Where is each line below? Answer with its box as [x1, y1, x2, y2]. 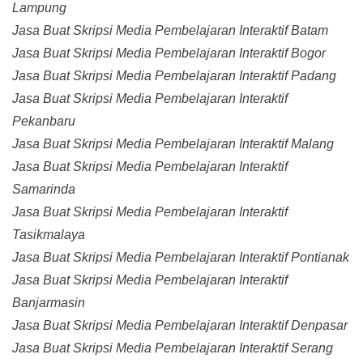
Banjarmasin [12, 296, 85, 310]
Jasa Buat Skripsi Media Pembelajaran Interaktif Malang [12, 137, 334, 152]
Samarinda [12, 182, 75, 197]
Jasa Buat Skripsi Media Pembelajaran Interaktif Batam [12, 23, 328, 38]
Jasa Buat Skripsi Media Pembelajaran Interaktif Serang [12, 341, 333, 356]
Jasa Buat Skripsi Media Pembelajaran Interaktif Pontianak [12, 250, 349, 265]
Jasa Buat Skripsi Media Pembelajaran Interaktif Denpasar [12, 318, 348, 333]
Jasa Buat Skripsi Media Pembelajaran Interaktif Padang [12, 69, 336, 83]
